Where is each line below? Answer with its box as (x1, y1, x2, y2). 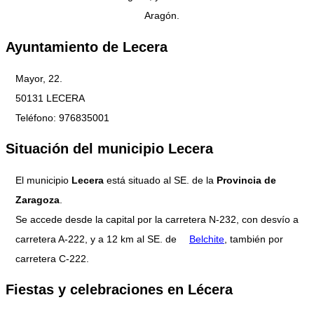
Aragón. (144, 10, 179, 22)
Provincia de (217, 174, 276, 186)
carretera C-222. (15, 252, 89, 264)
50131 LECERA (15, 92, 85, 104)
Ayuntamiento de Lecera (6, 39, 168, 55)
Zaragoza (15, 193, 60, 205)
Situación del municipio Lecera (6, 141, 213, 157)
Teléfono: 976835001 (15, 111, 109, 123)
